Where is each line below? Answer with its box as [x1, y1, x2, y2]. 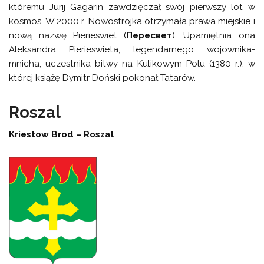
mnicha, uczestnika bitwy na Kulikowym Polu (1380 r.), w [9, 58, 255, 70]
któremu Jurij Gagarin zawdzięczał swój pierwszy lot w [9, 2, 255, 13]
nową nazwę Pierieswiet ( [9, 30, 127, 41]
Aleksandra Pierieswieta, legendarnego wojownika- [9, 44, 255, 55]
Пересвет [126, 30, 173, 41]
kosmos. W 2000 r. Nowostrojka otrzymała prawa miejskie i [9, 16, 255, 27]
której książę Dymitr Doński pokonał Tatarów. [9, 72, 196, 84]
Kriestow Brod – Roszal [9, 128, 114, 140]
